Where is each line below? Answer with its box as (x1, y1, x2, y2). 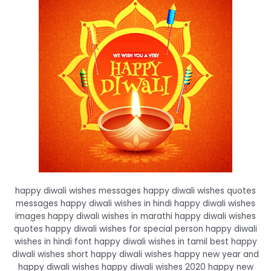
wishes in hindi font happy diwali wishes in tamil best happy (14, 236, 257, 248)
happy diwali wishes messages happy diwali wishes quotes (15, 185, 256, 197)
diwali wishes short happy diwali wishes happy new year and (12, 249, 259, 261)
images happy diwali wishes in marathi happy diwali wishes (15, 211, 256, 223)
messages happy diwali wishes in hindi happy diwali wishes (16, 198, 255, 210)
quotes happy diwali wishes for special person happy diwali (14, 223, 257, 235)
